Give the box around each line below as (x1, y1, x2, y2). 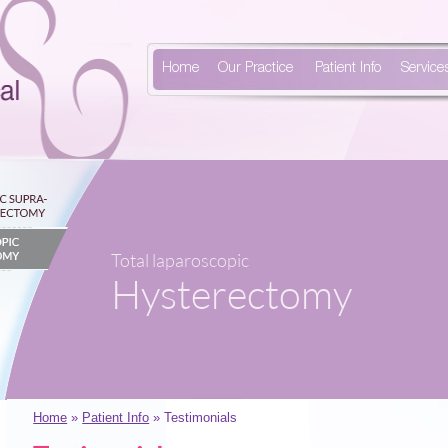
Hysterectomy (110, 270, 352, 319)
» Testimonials (149, 410, 238, 425)
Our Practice (218, 62, 294, 76)
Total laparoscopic (110, 249, 249, 272)
